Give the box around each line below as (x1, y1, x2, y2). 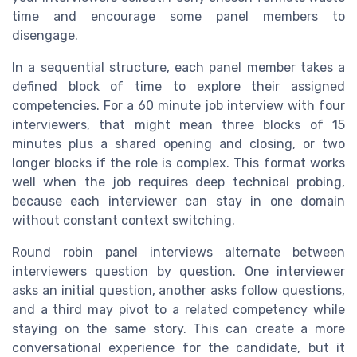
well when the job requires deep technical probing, (12, 174, 345, 190)
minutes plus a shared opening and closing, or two (12, 135, 345, 151)
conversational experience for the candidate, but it (12, 339, 345, 355)
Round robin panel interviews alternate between (12, 244, 345, 260)
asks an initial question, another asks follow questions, (12, 282, 345, 298)
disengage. (12, 27, 78, 43)
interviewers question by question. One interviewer (12, 263, 345, 279)
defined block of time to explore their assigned (12, 78, 345, 94)
